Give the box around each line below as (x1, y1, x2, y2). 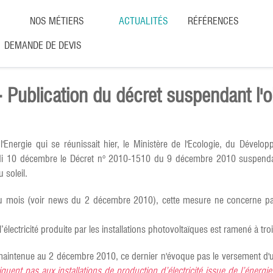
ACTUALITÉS (119, 15, 168, 27)
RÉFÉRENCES (188, 15, 239, 27)
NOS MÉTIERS (30, 15, 84, 27)
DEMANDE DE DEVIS (4, 40, 82, 51)
